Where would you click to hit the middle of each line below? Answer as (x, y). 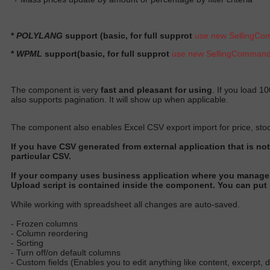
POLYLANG (39, 35)
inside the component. (169, 185)
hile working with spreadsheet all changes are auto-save (126, 204)
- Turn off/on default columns (66, 252)
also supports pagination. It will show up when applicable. (120, 99)
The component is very (56, 89)
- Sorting (27, 243)
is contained (94, 185)
